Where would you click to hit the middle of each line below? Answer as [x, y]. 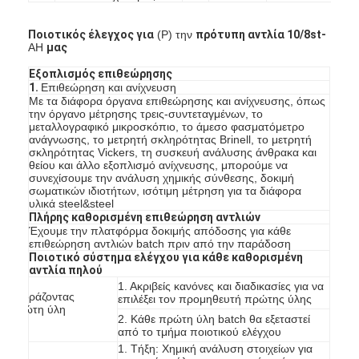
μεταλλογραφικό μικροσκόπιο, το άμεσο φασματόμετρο [167, 126]
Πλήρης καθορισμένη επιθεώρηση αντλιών [145, 217]
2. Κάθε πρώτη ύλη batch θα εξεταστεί [214, 319]
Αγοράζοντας [42, 296]
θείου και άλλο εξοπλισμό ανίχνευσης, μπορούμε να [159, 165]
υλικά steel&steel [72, 203]
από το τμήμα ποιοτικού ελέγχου [200, 331]
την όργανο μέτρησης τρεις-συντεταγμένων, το [146, 113]
